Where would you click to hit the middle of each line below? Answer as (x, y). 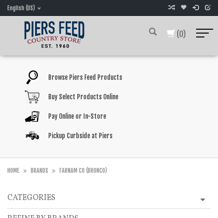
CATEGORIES (31, 198)
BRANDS (39, 171)
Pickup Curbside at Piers (80, 136)
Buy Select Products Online (83, 97)
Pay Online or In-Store (77, 116)
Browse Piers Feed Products (85, 77)
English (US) (21, 8)
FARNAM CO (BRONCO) (83, 171)
